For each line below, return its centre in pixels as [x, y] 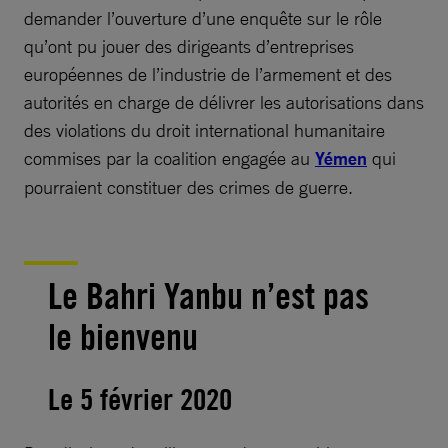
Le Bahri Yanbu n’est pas [208, 295]
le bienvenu [123, 336]
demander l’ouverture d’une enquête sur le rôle [203, 17]
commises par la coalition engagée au [169, 157]
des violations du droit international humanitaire [204, 129]
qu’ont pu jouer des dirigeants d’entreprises [189, 45]
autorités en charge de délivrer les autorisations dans [224, 101]
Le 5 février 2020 [140, 398]
